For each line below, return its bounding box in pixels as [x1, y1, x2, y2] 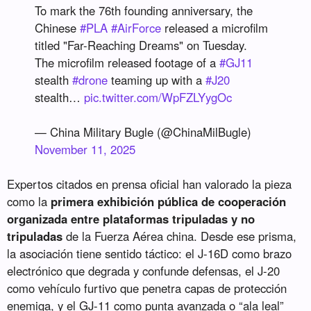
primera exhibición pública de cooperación [51, 192, 287, 210]
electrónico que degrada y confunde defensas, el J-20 [7, 262, 280, 279]
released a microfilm [161, 19, 269, 36]
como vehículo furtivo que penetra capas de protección [7, 279, 287, 296]
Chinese [35, 19, 81, 36]
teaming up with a [108, 71, 206, 88]
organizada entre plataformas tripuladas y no [7, 210, 255, 227]
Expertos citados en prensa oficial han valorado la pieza [7, 175, 292, 192]
